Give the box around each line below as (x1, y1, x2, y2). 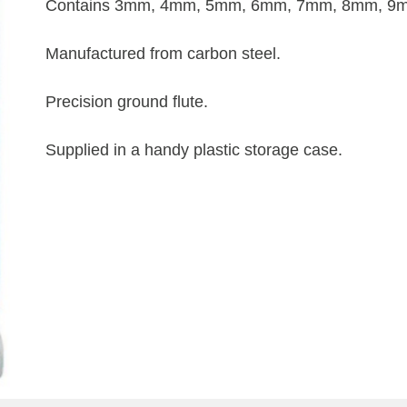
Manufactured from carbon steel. (45, 44, 282, 63)
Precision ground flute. (45, 92, 209, 111)
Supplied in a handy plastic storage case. (45, 140, 343, 159)
